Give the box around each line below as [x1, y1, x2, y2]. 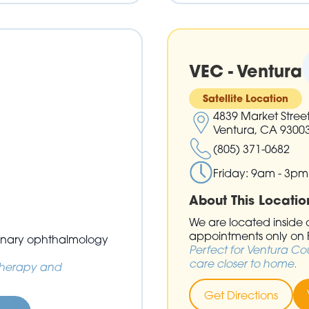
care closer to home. [188, 256, 297, 271]
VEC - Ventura [188, 60, 302, 83]
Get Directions [203, 288, 278, 303]
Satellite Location [202, 92, 288, 106]
